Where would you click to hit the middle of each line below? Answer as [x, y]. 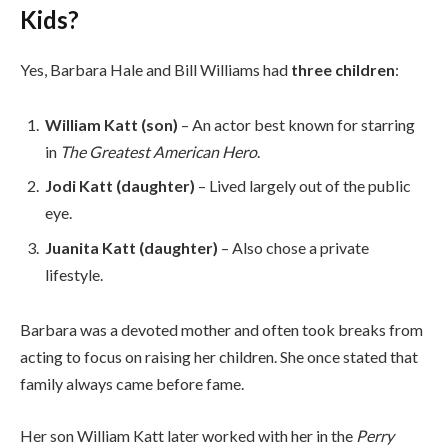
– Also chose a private [293, 247]
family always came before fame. [132, 384]
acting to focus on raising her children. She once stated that [219, 357]
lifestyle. [74, 274]
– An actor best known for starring [296, 125]
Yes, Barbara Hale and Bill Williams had [155, 69]
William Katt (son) [111, 125]
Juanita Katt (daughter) [131, 247]
